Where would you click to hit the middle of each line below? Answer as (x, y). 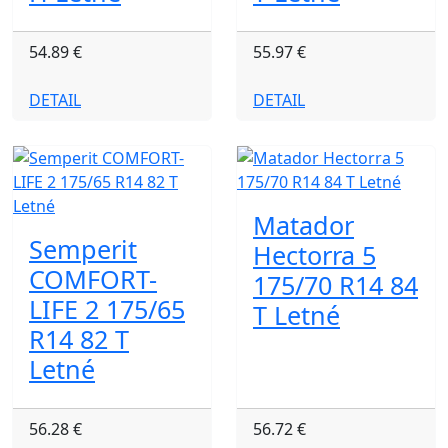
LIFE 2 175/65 (107, 309)
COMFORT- (93, 279)
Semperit (83, 249)
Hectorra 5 (314, 255)
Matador (303, 225)
